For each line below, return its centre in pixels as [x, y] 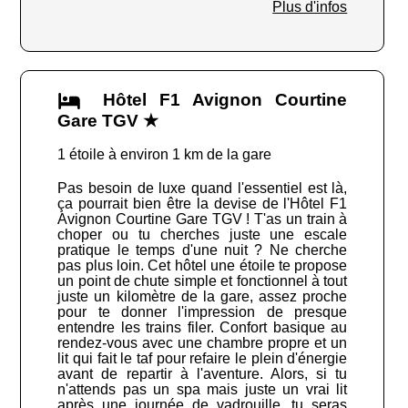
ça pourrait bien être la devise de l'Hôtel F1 [203, 204]
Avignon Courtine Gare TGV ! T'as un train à [203, 219]
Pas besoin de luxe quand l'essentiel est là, [203, 189]
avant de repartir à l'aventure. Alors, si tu [203, 374]
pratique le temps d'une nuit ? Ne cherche [203, 250]
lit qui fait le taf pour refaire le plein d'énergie [203, 359]
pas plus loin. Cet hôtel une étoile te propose [203, 266]
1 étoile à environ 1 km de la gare [165, 155]
